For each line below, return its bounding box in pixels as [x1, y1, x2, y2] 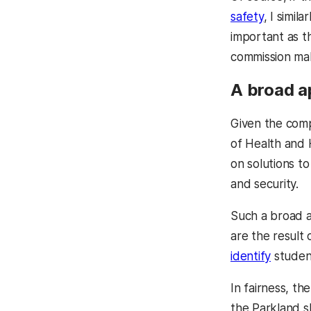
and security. [230, 177, 299, 192]
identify [230, 249, 271, 264]
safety [230, 9, 264, 24]
